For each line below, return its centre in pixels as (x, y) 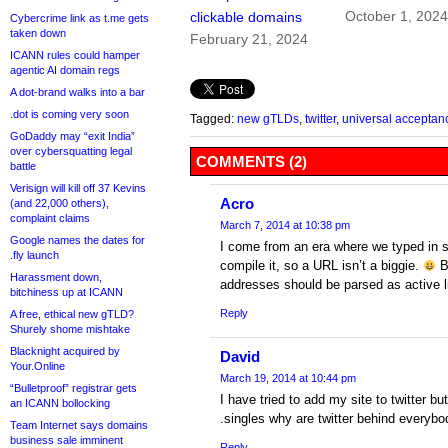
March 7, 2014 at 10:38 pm (285, 225)
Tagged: (213, 119)
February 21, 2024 (249, 39)
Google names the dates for (77, 240)
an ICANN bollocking (60, 403)
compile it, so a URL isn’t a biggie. (321, 266)
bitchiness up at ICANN (66, 292)
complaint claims (50, 218)
